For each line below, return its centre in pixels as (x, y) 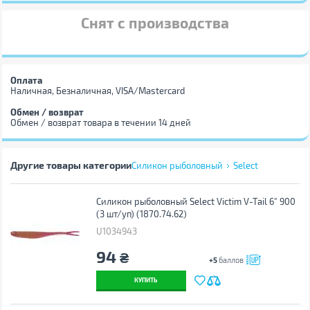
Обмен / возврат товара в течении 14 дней (100, 122)
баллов (230, 260)
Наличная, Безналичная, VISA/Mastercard (97, 91)
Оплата (26, 80)
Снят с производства (155, 22)
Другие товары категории (71, 165)
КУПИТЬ (146, 280)
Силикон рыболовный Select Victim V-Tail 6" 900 (195, 201)
